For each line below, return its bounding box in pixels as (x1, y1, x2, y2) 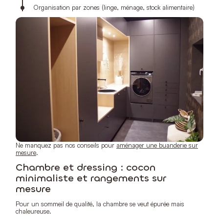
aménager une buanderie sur (116, 141, 198, 149)
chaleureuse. (16, 207, 51, 215)
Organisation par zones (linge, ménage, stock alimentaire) (33, 3, 195, 12)
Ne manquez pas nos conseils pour (16, 141, 116, 149)
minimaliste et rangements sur (16, 171, 166, 185)
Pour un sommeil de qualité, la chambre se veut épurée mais (16, 199, 184, 208)
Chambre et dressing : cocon (16, 160, 155, 174)
